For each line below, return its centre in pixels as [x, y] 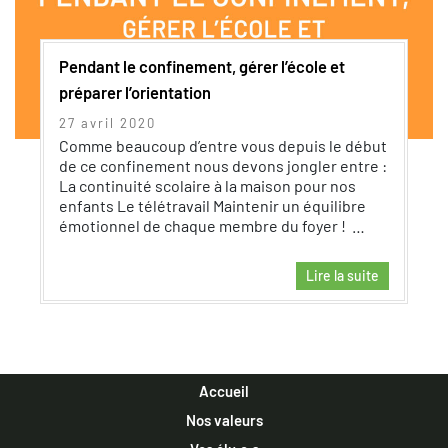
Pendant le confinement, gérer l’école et [202, 66]
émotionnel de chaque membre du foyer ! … [213, 225]
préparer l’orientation [135, 92]
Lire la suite [342, 275]
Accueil [224, 391]
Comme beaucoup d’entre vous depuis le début [223, 145]
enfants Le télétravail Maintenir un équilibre [212, 205]
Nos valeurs [224, 420]
